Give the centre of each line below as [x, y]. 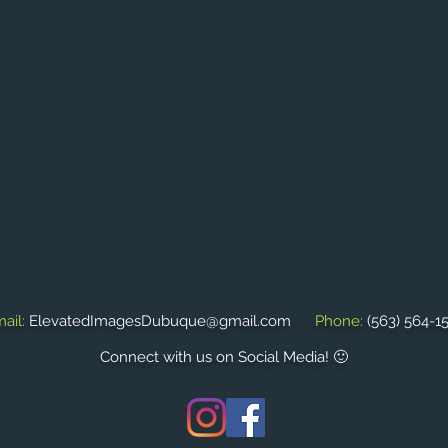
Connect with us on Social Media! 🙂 [224, 357]
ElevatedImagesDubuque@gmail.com [159, 321]
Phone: [338, 321]
